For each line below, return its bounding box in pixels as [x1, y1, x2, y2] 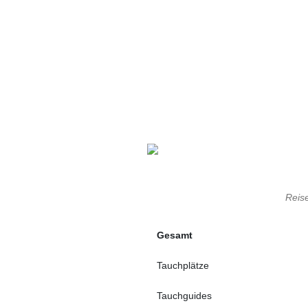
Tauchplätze [157, 260, 209, 271]
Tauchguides [157, 290, 212, 301]
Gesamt [157, 230, 192, 241]
